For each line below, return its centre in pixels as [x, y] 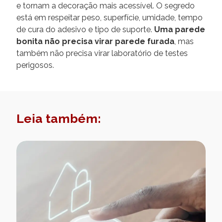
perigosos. [35, 65]
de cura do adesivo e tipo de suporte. [85, 29]
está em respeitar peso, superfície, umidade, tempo [110, 17]
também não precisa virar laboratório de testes [102, 53]
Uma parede [180, 29]
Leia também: [59, 118]
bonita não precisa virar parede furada [95, 41]
